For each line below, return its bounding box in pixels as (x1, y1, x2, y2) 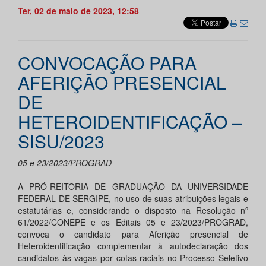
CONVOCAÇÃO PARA (18, 50, 197, 76)
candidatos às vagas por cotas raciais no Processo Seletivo (18, 252, 248, 264)
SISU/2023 (18, 128, 104, 154)
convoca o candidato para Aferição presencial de (18, 228, 248, 240)
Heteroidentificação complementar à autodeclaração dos (18, 240, 248, 252)
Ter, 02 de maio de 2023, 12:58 (18, 5, 139, 17)
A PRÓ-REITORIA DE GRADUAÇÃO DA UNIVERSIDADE (18, 180, 248, 193)
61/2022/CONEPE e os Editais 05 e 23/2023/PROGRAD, (18, 216, 248, 229)
